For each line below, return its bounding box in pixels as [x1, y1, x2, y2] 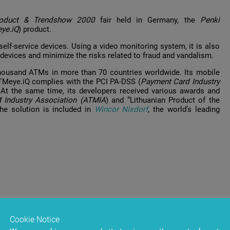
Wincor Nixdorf [94, 105, 148, 114]
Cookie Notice [10, 215, 60, 224]
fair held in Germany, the [100, 15, 200, 25]
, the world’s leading [148, 105, 220, 114]
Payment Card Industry [140, 77, 220, 87]
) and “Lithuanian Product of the [105, 95, 220, 105]
